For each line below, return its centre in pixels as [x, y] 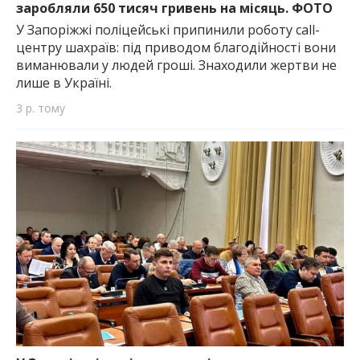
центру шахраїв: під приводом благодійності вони [176, 48]
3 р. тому [41, 108]
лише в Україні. [64, 83]
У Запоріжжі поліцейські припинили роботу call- [168, 30]
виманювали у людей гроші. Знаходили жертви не [176, 65]
